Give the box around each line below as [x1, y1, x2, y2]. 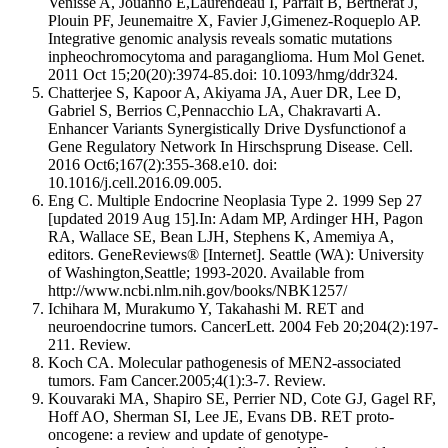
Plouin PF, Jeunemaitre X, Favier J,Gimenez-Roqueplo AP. [48, 11, 421, 29]
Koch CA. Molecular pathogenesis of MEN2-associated [48, 353, 401, 371]
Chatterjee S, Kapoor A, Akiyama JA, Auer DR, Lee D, [48, 83, 401, 101]
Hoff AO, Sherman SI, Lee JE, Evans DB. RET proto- [48, 407, 394, 425]
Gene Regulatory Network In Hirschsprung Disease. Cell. [48, 137, 413, 155]
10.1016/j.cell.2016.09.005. [48, 173, 222, 191]
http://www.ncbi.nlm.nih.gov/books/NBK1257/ [48, 281, 347, 299]
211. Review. [48, 335, 131, 353]
